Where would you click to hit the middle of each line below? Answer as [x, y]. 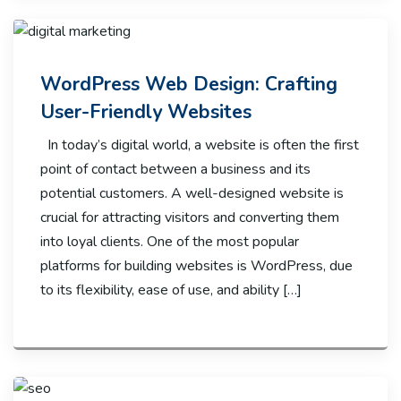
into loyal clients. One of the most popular [170, 241]
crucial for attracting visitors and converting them [190, 217]
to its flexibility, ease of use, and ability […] [171, 290]
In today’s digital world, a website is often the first [200, 145]
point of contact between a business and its [175, 169]
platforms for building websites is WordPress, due [196, 265]
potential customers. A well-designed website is [192, 193]
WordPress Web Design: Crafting [189, 84]
